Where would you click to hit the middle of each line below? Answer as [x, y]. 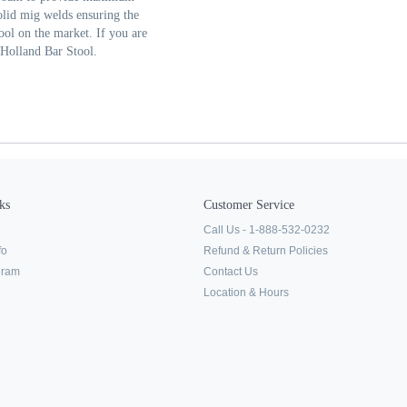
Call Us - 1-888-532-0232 [267, 230]
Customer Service [249, 205]
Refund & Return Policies [266, 251]
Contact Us [231, 272]
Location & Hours [246, 293]
